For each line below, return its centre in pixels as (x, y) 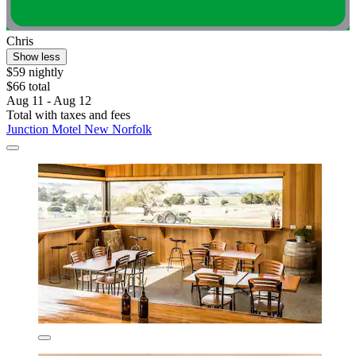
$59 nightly (35, 72)
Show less (37, 57)
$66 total (28, 87)
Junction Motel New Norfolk (79, 130)
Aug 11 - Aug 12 (49, 101)
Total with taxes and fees (68, 115)
